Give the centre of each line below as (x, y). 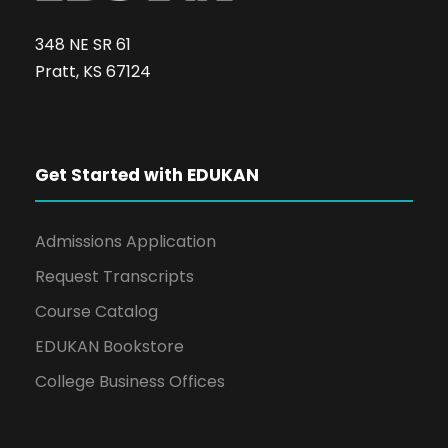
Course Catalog (96, 312)
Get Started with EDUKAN (147, 175)
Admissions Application (125, 242)
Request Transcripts (114, 277)
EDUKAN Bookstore (109, 347)
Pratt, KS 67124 (93, 72)
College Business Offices (130, 382)
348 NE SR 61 (83, 45)
